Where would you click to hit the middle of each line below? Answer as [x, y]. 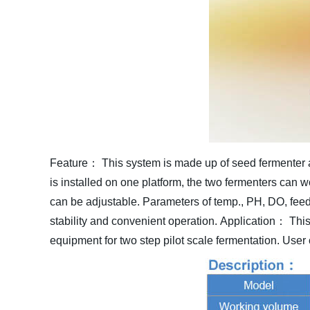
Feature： [74, 163]
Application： [253, 221]
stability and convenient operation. [134, 221]
